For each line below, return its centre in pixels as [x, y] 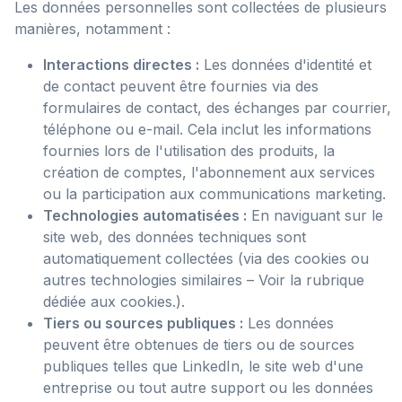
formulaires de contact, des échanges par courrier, [217, 108]
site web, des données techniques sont [175, 237]
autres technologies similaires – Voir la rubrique [204, 280]
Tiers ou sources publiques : [143, 323]
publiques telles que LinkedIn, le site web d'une [203, 366]
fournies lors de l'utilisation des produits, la [189, 151]
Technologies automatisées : [145, 215]
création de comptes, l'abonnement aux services [209, 172]
